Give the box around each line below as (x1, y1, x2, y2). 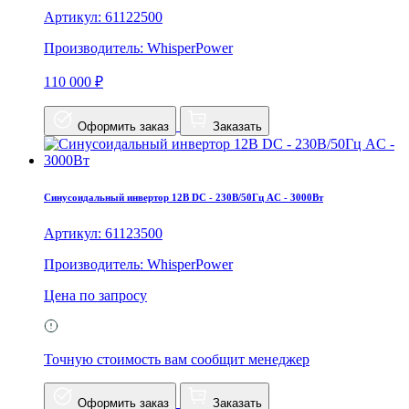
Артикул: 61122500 (44, 9, 163, 26)
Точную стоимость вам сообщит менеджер (44, 351, 309, 368)
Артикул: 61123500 (44, 225, 163, 242)
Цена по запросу (44, 288, 147, 304)
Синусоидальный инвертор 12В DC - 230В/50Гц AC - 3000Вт (44, 192, 323, 204)
